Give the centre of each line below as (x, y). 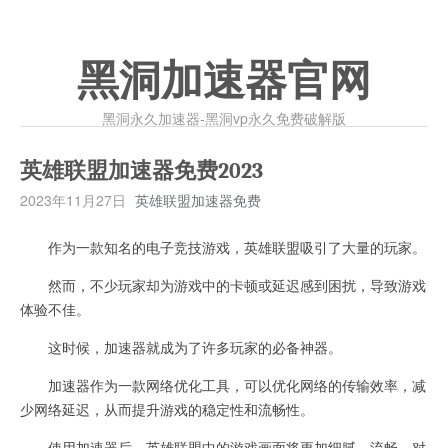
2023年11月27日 (73, 200)
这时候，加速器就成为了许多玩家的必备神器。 (181, 347)
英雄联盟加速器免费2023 (141, 171)
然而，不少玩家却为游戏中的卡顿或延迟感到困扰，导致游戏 (223, 285)
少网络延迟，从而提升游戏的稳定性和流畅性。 (167, 409)
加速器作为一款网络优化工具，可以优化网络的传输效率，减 (223, 385)
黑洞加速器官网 (224, 81)
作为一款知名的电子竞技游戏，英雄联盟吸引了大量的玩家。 (223, 247)
